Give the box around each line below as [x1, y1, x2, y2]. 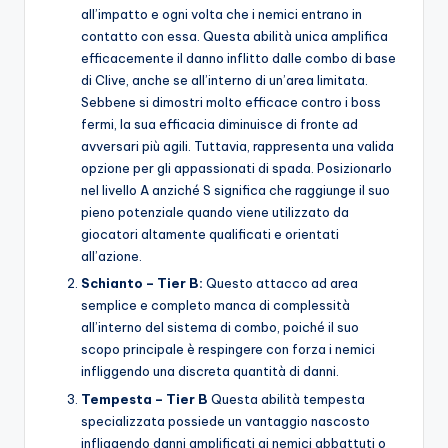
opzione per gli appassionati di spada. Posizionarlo [81, 160, 392, 177]
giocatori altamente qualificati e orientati [81, 226, 339, 243]
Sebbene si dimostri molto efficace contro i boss [81, 94, 381, 111]
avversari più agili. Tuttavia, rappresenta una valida [81, 138, 394, 155]
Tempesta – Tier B [81, 390, 208, 407]
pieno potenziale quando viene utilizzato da [81, 204, 349, 221]
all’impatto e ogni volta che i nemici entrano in [81, 6, 362, 23]
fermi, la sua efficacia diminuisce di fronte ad [81, 116, 358, 133]
